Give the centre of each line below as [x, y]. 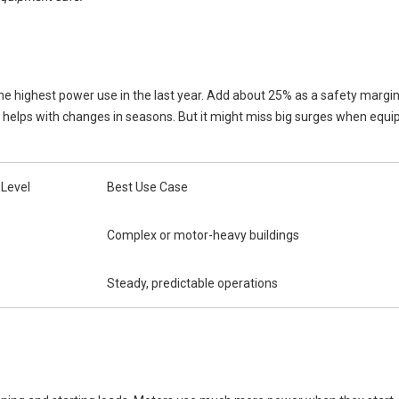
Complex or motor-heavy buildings [203, 235]
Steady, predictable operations [192, 283]
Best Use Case [147, 187]
